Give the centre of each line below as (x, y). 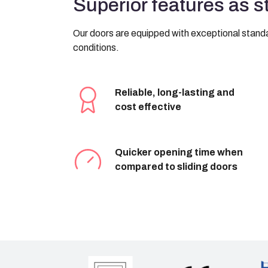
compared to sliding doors (176, 167)
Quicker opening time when (179, 153)
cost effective (148, 107)
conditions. (96, 48)
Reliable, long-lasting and (175, 93)
